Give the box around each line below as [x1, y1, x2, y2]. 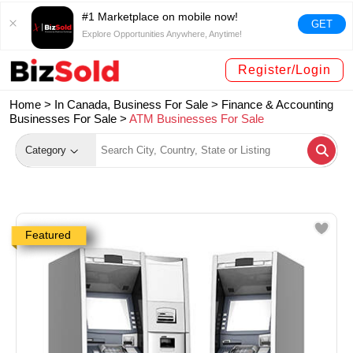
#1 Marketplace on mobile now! [81, 10, 238, 23]
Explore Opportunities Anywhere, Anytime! [81, 29, 242, 39]
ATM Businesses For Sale [129, 112, 264, 126]
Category [24, 144, 69, 157]
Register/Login [238, 63, 331, 76]
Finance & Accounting [221, 98, 333, 112]
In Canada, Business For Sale [54, 98, 211, 112]
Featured [25, 229, 71, 242]
